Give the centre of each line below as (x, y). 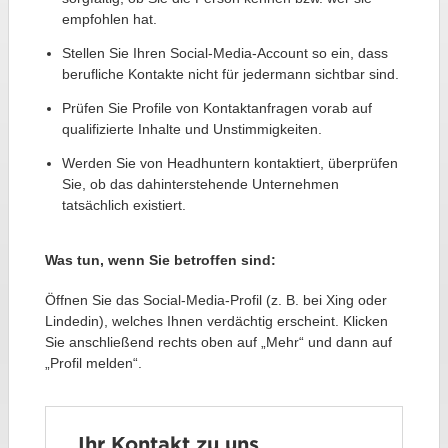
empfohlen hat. (109, 19)
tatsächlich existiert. (123, 205)
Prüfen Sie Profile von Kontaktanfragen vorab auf (216, 108)
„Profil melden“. (93, 363)
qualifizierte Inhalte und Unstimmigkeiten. (191, 129)
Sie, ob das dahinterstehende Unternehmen (200, 184)
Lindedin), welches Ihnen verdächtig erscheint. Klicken (216, 321)
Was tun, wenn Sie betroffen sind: (160, 260)
